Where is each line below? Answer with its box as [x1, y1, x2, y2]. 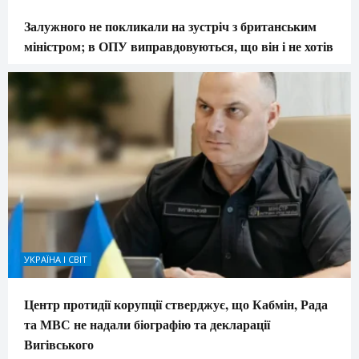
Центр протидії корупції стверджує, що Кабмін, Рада [24, 295, 328, 314]
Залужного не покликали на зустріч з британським [24, 17, 317, 36]
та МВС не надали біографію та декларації [24, 315, 270, 334]
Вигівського [24, 335, 94, 354]
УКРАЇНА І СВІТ [24, 253, 87, 266]
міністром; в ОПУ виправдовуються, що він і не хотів [24, 37, 333, 56]
